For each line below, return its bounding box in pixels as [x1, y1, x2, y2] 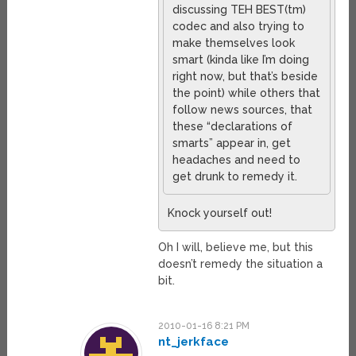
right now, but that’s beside [172, 70, 319, 83]
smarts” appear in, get [172, 137, 292, 150]
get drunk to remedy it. [172, 170, 298, 184]
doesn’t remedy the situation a [158, 257, 323, 271]
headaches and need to [172, 153, 301, 167]
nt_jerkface [158, 335, 230, 350]
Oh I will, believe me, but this [158, 241, 314, 254]
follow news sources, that [172, 103, 313, 117]
